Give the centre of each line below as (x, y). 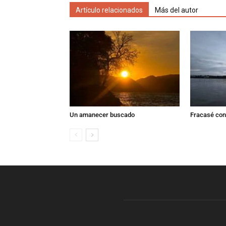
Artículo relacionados (109, 10)
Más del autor (177, 10)
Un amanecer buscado (102, 115)
